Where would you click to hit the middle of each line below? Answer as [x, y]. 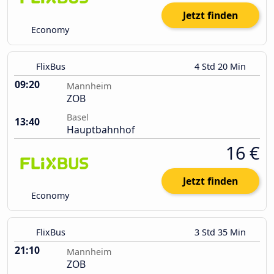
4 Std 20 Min [221, 67]
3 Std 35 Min [221, 232]
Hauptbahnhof [101, 130]
